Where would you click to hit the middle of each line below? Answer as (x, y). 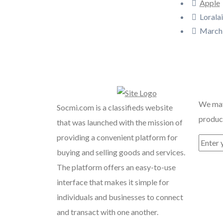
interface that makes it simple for (113, 182)
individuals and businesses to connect (120, 197)
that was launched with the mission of (120, 122)
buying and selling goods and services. (121, 152)
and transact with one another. (108, 212)
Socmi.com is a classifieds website (115, 107)
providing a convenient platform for (117, 137)
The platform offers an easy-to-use (116, 167)
